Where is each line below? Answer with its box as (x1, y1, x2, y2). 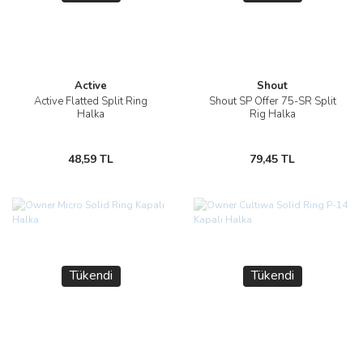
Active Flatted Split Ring (34, 94, 147, 109)
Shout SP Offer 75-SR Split (208, 94, 336, 109)
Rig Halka (249, 107, 296, 122)
